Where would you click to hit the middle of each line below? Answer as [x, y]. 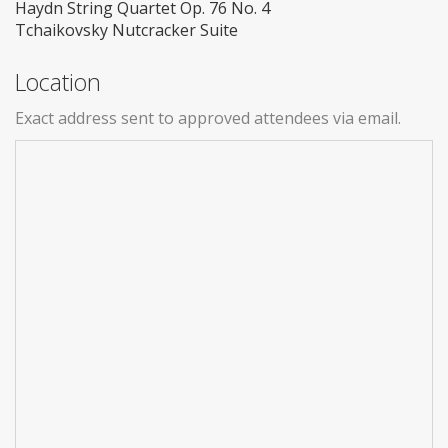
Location [58, 81]
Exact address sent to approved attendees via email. [208, 117]
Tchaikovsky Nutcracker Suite [126, 29]
